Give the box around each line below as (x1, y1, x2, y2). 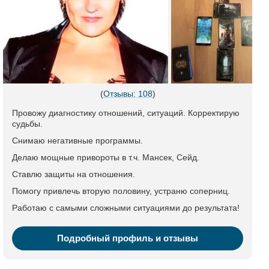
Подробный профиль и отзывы (57, 233, 198, 243)
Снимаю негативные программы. (12, 136, 143, 145)
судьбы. (12, 119, 43, 128)
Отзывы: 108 (103, 89, 153, 98)
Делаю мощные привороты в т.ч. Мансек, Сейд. (12, 153, 199, 162)
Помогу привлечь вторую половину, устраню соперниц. (12, 186, 230, 196)
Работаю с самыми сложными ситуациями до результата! (12, 203, 240, 213)
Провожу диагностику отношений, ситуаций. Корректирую (12, 108, 240, 118)
